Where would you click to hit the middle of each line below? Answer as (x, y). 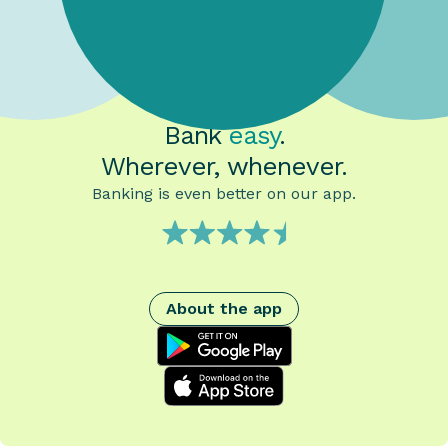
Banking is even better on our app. (224, 194)
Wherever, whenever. (224, 166)
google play (224, 347)
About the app (224, 309)
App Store (224, 387)
